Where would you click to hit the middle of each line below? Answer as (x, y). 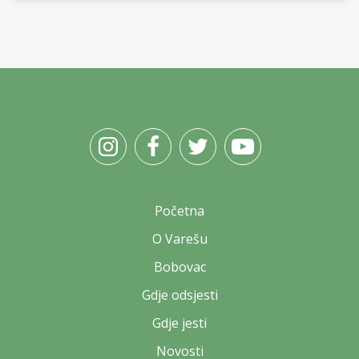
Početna (179, 211)
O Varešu (179, 239)
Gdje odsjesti (179, 295)
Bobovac (179, 267)
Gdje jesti (179, 323)
